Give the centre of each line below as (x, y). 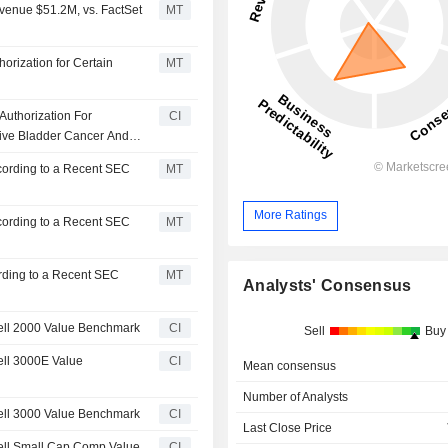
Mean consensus (290, 365)
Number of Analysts (296, 396)
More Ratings (291, 215)
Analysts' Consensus (327, 285)
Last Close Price (288, 427)
